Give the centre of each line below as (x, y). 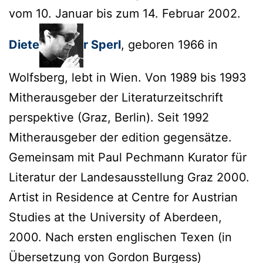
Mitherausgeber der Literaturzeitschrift (116, 97)
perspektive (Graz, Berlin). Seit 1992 (109, 117)
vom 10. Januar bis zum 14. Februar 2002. (125, 13)
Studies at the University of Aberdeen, (115, 217)
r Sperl (102, 44)
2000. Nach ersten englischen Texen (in (120, 237)
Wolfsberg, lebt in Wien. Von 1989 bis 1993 (128, 77)
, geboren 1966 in (169, 44)
